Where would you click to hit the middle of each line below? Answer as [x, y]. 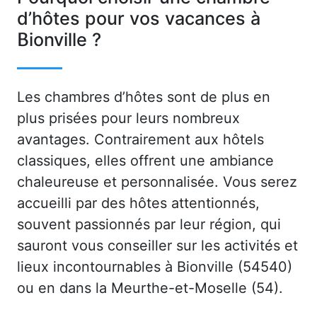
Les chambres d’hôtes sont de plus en [144, 97]
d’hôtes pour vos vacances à [139, 18]
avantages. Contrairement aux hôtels [140, 139]
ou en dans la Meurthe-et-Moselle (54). [150, 288]
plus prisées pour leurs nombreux [128, 118]
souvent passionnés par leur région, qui [149, 224]
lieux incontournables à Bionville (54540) [155, 266]
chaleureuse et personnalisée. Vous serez [157, 181]
